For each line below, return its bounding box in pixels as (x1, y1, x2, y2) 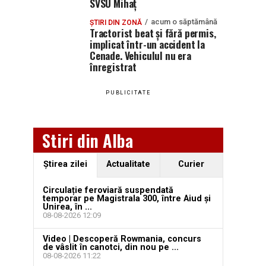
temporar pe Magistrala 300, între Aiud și (43, 194, 211, 204)
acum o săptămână (151, 17, 217, 26)
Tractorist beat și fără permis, (90, 25, 216, 40)
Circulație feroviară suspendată (43, 185, 173, 195)
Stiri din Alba (42, 128, 133, 153)
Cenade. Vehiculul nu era (90, 47, 191, 63)
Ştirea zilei (43, 159, 87, 169)
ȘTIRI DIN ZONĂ (90, 18, 142, 27)
